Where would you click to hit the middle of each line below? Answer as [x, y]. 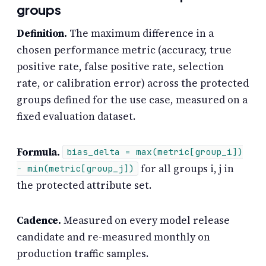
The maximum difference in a [141, 34]
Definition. [42, 34]
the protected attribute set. [84, 185]
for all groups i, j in [186, 168]
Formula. [39, 152]
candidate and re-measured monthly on [113, 237]
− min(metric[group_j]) [75, 169]
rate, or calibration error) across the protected [133, 83]
